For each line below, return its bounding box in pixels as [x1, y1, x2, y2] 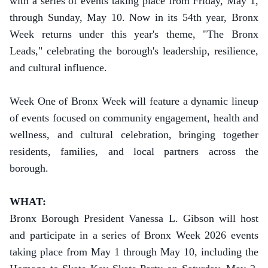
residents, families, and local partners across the [10, 145, 258, 157]
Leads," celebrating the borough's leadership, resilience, [10, 45, 258, 57]
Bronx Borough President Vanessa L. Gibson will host [10, 212, 258, 224]
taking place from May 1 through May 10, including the [10, 246, 258, 258]
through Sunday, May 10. [10, 11, 130, 23]
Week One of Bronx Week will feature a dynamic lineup [10, 95, 258, 107]
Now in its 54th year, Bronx [129, 11, 259, 23]
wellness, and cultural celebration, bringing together [10, 129, 258, 141]
